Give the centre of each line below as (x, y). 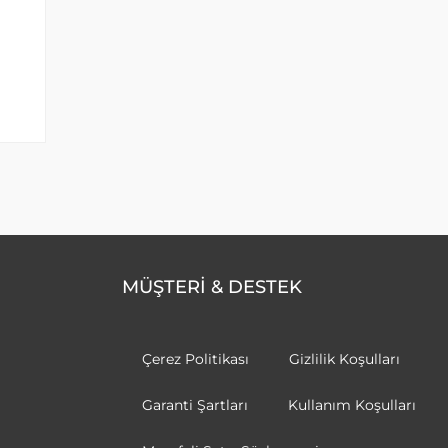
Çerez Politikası (195, 358)
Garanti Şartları (195, 404)
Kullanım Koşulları (352, 404)
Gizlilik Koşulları (344, 358)
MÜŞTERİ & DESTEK (212, 286)
